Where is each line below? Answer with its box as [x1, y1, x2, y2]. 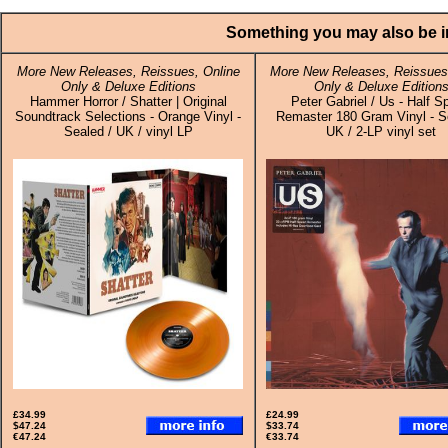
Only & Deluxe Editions [60, 79, 196, 94]
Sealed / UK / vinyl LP [63, 124, 193, 139]
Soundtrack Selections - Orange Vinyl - [15, 109, 241, 124]
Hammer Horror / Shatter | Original [29, 94, 227, 109]
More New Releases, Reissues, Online [16, 64, 240, 79]
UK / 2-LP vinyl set [326, 124, 436, 139]
